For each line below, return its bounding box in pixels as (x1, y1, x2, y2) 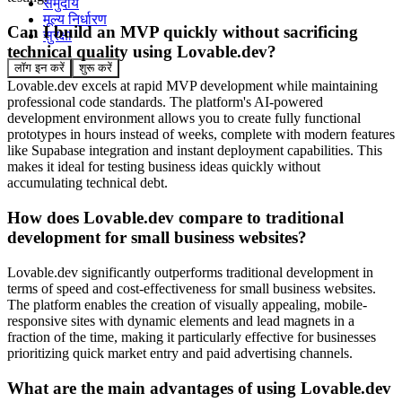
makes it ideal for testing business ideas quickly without (7, 159, 320, 175)
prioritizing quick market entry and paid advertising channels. (7, 345, 353, 361)
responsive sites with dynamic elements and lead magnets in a (7, 312, 354, 328)
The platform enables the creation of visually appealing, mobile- (7, 296, 367, 312)
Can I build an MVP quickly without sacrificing (7, 22, 358, 41)
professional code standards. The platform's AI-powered (7, 94, 323, 110)
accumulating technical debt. (7, 175, 168, 191)
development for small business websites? (7, 228, 307, 248)
